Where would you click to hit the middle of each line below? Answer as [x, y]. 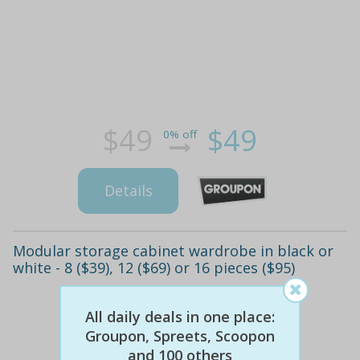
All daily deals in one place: [180, 317]
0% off [180, 135]
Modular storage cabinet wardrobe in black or [173, 250]
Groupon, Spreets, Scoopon [180, 336]
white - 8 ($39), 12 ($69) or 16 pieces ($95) [154, 267]
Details [128, 191]
